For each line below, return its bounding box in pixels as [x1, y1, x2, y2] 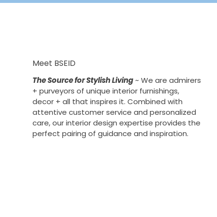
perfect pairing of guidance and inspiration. [32, 128, 188, 139]
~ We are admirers [133, 75, 201, 85]
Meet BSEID [32, 57, 76, 69]
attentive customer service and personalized [32, 107, 196, 117]
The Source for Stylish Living [32, 75, 133, 85]
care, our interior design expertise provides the [32, 117, 201, 128]
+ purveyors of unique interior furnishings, [32, 85, 179, 96]
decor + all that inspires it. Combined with [32, 96, 183, 107]
